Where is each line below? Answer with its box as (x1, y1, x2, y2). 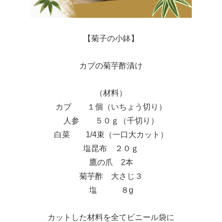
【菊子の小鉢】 (83, 34, 139, 43)
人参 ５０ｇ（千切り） (63, 116, 159, 125)
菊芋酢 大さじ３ (79, 172, 143, 180)
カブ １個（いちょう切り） (55, 103, 166, 111)
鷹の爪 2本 (89, 158, 133, 166)
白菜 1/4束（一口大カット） (54, 130, 168, 139)
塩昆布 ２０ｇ (83, 144, 139, 153)
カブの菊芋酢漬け (79, 61, 143, 70)
